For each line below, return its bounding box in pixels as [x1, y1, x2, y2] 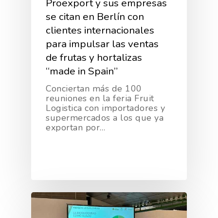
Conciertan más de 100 [46, 82, 142, 94]
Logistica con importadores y [46, 102, 165, 114]
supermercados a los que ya [46, 111, 163, 124]
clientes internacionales [46, 23, 154, 37]
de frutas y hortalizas [46, 50, 142, 64]
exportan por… [46, 121, 106, 133]
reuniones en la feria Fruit [46, 92, 154, 104]
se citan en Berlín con [46, 9, 144, 23]
